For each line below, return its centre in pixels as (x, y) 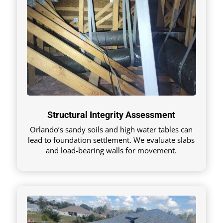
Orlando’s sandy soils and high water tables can (111, 129)
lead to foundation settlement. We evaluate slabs (111, 140)
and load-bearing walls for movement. (111, 150)
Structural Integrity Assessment (111, 114)
